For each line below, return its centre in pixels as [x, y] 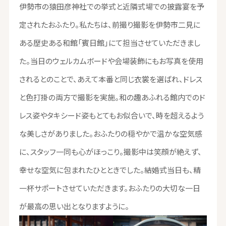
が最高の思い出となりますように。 [74, 206]
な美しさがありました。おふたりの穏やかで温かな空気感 [110, 134]
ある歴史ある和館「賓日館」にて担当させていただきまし [109, 43]
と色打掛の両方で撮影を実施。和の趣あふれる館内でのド [112, 97]
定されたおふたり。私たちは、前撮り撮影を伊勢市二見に [109, 25]
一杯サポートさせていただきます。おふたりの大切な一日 [109, 188]
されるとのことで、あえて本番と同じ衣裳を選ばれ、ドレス [110, 79]
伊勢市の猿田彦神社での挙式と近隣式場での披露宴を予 [111, 7]
